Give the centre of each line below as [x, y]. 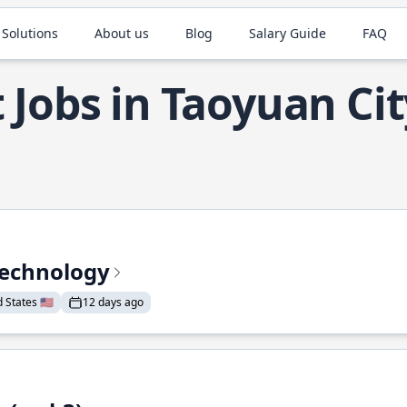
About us [122, 33]
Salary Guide [288, 33]
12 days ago [113, 302]
